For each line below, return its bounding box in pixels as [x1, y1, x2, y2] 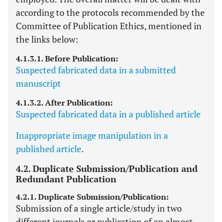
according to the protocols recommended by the [16, 6, 205, 18]
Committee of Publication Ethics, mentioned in [16, 20, 202, 32]
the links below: [16, 33, 78, 45]
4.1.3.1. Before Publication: [16, 53, 118, 64]
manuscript [16, 77, 61, 89]
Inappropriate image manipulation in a [16, 129, 168, 141]
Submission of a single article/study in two [16, 202, 182, 214]
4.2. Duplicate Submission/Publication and [16, 163, 198, 174]
